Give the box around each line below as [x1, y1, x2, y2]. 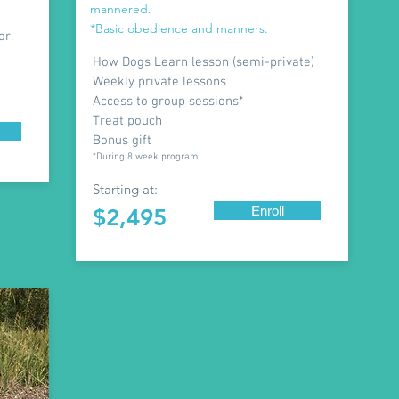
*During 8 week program [93, 151, 198, 163]
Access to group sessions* [93, 94, 243, 110]
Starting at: [93, 181, 158, 198]
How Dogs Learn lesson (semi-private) [93, 54, 314, 70]
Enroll [250, 203, 284, 218]
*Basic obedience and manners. [90, 20, 268, 37]
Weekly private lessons [93, 74, 226, 90]
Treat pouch [93, 113, 162, 129]
